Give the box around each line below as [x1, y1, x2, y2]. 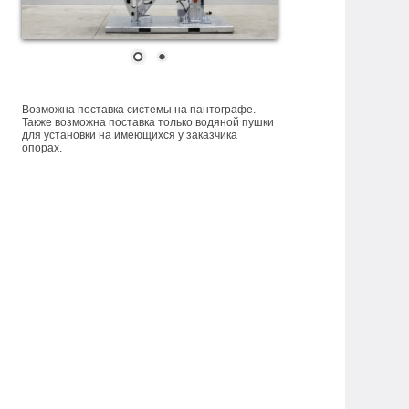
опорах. [22, 141, 63, 154]
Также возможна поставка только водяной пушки [22, 115, 275, 129]
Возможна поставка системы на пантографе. [22, 102, 257, 116]
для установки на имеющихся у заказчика [22, 128, 238, 142]
